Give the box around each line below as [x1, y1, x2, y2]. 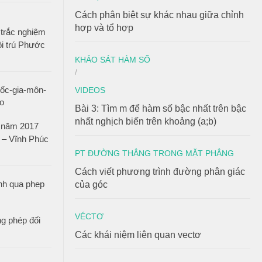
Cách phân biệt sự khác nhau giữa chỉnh [75, 10, 244, 20]
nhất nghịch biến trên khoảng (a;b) [75, 116, 216, 126]
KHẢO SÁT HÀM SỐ [75, 55, 150, 64]
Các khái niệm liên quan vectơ [75, 230, 201, 240]
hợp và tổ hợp [75, 23, 133, 33]
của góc [75, 180, 108, 189]
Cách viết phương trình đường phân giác [75, 167, 245, 177]
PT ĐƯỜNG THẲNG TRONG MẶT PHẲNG [75, 149, 234, 158]
